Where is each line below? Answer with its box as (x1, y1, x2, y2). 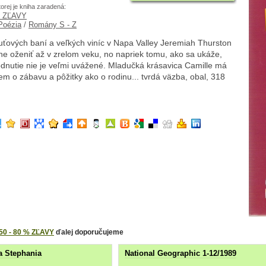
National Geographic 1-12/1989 (125, 249, 236, 258)
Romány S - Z (28, 20, 77, 30)
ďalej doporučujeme (54, 227, 123, 236)
